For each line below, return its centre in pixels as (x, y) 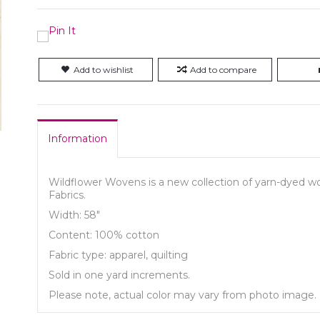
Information (78, 139)
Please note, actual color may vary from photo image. (183, 295)
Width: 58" (75, 215)
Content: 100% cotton (104, 235)
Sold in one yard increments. (120, 275)
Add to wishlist (104, 70)
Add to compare (223, 70)
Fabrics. (67, 195)
